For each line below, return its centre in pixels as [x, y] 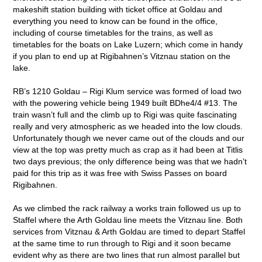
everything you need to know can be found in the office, [116, 21]
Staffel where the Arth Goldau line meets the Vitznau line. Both [128, 220]
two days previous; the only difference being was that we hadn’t [130, 161]
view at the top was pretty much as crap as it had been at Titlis [128, 149]
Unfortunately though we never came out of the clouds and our [129, 138]
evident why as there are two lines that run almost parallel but [127, 255]
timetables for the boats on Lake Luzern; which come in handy [128, 44]
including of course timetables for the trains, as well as [113, 32]
